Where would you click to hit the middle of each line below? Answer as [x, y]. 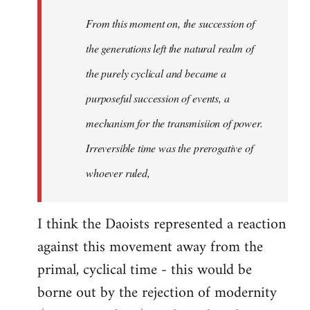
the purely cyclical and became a [156, 73]
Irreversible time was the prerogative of [170, 148]
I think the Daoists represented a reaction [162, 225]
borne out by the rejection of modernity [157, 293]
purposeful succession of [139, 98]
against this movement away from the [150, 248]
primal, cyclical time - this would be [145, 271]
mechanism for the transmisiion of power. [174, 123]
